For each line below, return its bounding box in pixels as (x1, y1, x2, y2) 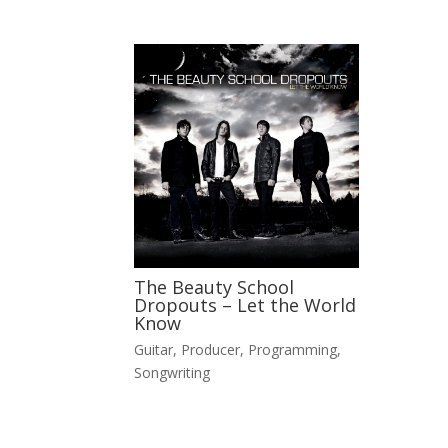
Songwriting (134, 362, 211, 382)
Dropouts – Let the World (134, 293, 357, 318)
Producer (181, 339, 241, 359)
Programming (248, 339, 338, 359)
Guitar (134, 339, 174, 359)
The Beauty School (134, 275, 295, 300)
